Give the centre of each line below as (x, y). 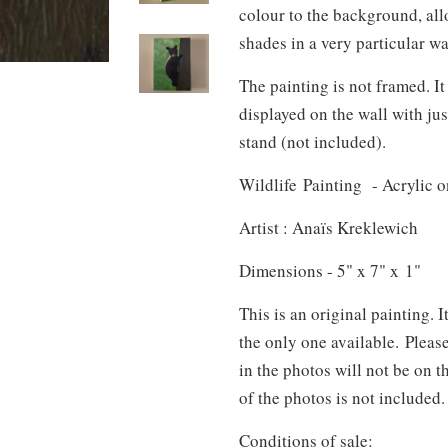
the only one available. (322, 341)
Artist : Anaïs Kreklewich (328, 227)
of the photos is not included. (342, 397)
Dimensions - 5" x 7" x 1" (330, 270)
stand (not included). (312, 141)
